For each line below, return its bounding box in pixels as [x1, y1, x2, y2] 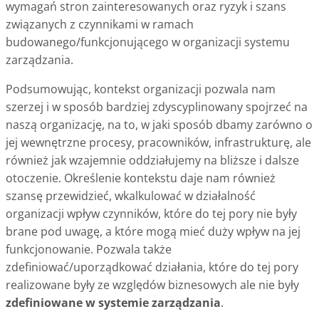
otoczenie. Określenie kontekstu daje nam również [6, 170, 276, 187]
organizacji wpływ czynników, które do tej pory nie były [6, 206, 297, 222]
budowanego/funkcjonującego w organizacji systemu [6, 34, 290, 51]
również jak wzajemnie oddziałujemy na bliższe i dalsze [6, 152, 299, 169]
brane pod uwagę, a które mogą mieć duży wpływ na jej [6, 224, 300, 240]
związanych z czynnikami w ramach [6, 16, 194, 33]
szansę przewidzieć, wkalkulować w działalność [6, 188, 256, 204]
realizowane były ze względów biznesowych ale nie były [6, 277, 299, 293]
